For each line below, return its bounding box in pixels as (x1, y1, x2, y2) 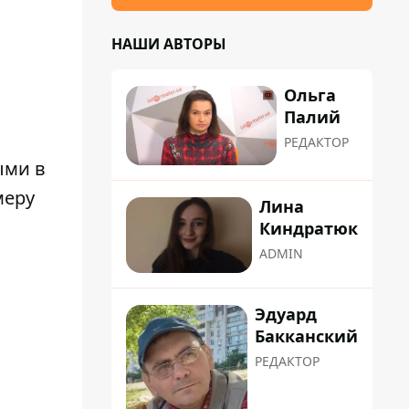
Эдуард (255, 302, 317, 325)
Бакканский (255, 324, 358, 347)
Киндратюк (259, 217, 358, 240)
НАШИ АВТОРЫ (111, 34, 226, 54)
